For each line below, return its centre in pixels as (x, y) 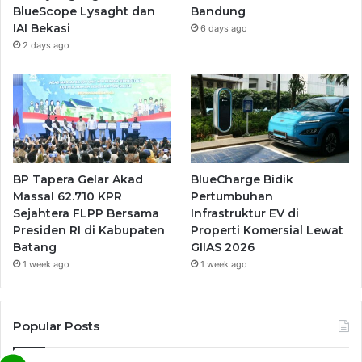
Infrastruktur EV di (245, 214)
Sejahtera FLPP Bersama (86, 214)
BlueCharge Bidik (242, 180)
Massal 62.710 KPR (67, 197)
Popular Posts (56, 326)
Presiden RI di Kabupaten (89, 231)
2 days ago (46, 46)
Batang (35, 248)
